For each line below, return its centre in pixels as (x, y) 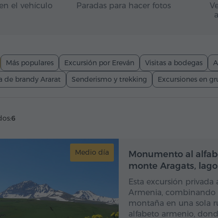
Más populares (30, 63)
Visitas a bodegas (174, 63)
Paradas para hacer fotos (124, 6)
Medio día (92, 152)
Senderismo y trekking (109, 79)
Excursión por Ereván (99, 63)
